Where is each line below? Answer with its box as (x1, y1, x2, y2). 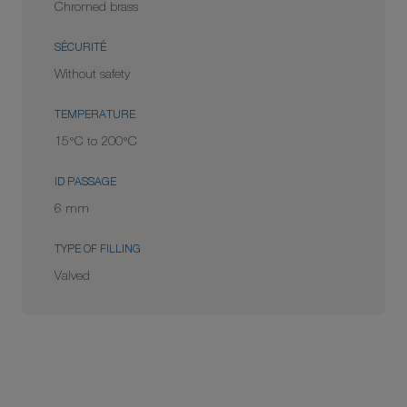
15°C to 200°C (55, 136, 137, 149)
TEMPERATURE (55, 110, 135, 121)
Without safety (55, 69, 130, 82)
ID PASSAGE (55, 177, 116, 188)
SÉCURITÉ (55, 43, 106, 54)
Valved (55, 271, 90, 283)
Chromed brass (55, 2, 138, 15)
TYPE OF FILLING (55, 244, 141, 255)
